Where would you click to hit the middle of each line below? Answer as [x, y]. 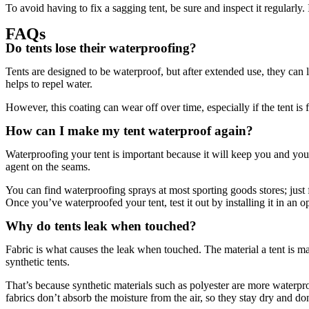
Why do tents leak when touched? [101, 226]
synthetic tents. [39, 262]
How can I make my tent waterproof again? [129, 131]
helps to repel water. [50, 84]
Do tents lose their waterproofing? [101, 48]
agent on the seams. [49, 167]
